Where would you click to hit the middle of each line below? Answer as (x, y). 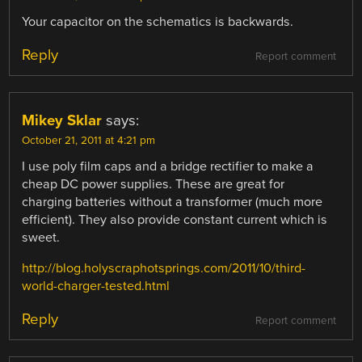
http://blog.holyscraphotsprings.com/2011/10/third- (164, 268)
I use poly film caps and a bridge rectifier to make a (168, 166)
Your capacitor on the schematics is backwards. (158, 21)
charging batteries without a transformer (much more (173, 202)
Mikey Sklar (62, 120)
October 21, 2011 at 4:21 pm (89, 140)
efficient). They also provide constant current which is (175, 219)
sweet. (41, 237)
